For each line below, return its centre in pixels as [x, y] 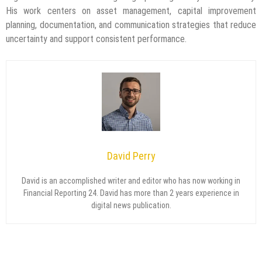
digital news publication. [131, 206]
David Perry [131, 156]
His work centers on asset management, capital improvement [131, 11]
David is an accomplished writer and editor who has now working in [131, 181]
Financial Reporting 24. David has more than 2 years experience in [131, 193]
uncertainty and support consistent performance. [96, 39]
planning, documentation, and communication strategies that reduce [131, 25]
